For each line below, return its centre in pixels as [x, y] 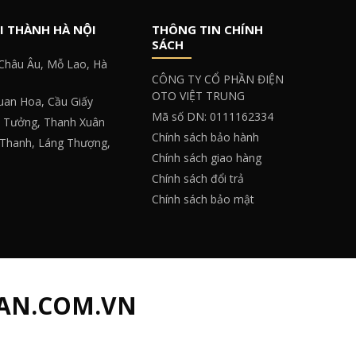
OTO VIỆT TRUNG [198, 95]
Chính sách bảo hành [205, 137]
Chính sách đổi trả [198, 178]
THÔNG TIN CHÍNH [207, 29]
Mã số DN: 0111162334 [213, 116]
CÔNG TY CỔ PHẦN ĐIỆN [218, 79]
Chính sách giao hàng [207, 157]
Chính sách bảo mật [203, 199]
